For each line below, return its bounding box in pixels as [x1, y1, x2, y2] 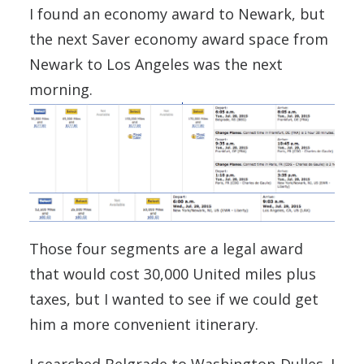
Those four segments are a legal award [29, 239, 303, 259]
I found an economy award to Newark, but [29, 4, 325, 24]
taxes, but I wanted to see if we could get [29, 289, 318, 310]
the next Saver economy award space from [29, 29, 328, 50]
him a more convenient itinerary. [29, 314, 258, 335]
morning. [29, 80, 93, 100]
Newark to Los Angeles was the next [29, 54, 283, 75]
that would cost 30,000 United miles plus [29, 264, 316, 284]
